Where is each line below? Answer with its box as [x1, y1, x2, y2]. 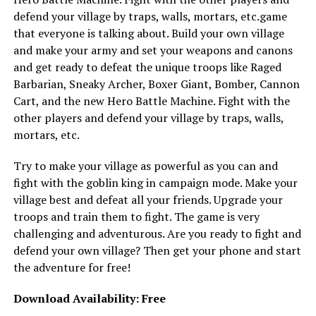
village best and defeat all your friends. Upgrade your [13, 191, 283, 207]
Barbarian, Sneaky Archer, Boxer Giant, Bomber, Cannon [13, 75, 300, 92]
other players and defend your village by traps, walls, [13, 109, 284, 126]
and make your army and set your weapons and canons [13, 42, 293, 58]
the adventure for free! [13, 259, 130, 275]
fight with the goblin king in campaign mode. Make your [13, 174, 298, 190]
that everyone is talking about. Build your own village [13, 25, 284, 41]
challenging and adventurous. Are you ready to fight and [13, 225, 301, 241]
